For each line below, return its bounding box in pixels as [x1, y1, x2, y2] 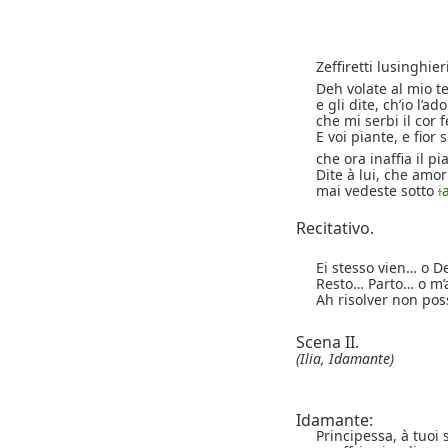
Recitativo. [296, 216, 374, 239]
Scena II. [296, 330, 359, 353]
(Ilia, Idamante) [296, 348, 394, 368]
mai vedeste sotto [316, 180, 438, 200]
